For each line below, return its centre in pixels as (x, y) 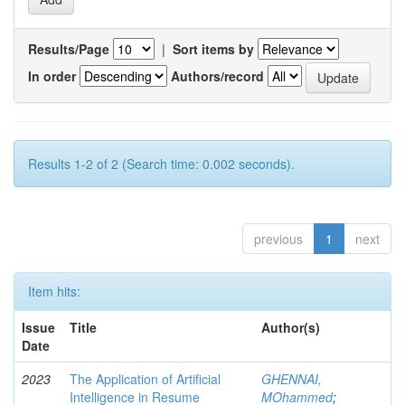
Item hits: (54, 291)
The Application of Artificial (145, 379)
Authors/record (217, 75)
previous (278, 239)
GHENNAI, (292, 379)
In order (52, 75)
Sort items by (213, 49)
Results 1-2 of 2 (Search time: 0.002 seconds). (161, 164)
